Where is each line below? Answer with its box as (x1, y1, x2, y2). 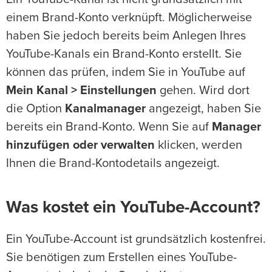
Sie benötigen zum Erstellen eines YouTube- (6, 251, 237, 264)
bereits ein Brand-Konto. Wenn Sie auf (6, 121, 212, 134)
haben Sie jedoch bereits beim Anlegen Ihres (6, 30, 246, 42)
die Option (6, 103, 65, 115)
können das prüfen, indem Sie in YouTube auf (6, 66, 245, 79)
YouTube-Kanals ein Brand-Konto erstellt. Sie (6, 48, 242, 61)
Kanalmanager (65, 103, 146, 115)
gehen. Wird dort (157, 84, 250, 97)
